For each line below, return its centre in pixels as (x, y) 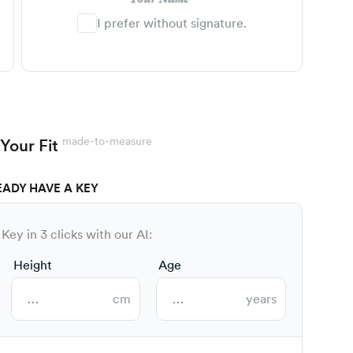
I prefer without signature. (172, 24)
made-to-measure (107, 141)
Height (32, 266)
